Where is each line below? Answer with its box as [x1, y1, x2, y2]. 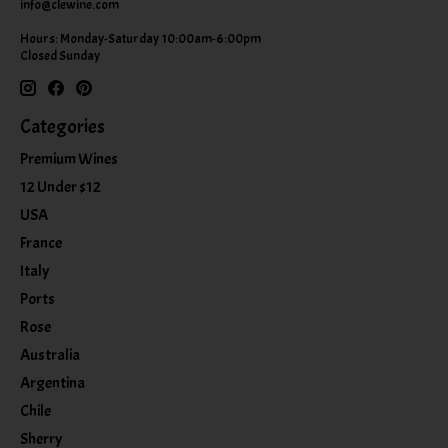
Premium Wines [20, 148, 118, 169]
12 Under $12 [20, 176, 101, 197]
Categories [20, 115, 105, 140]
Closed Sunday [20, 46, 100, 64]
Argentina [20, 372, 85, 393]
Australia [20, 344, 80, 365]
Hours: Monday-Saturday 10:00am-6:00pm [20, 29, 261, 47]
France [20, 232, 62, 253]
